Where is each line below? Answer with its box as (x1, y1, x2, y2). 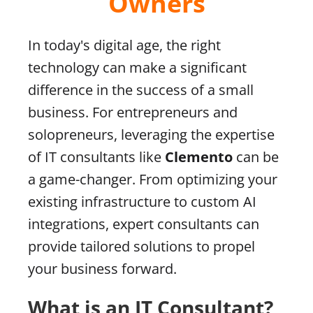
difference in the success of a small (28, 80, 254, 99)
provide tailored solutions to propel (28, 236, 255, 256)
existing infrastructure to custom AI (28, 191, 256, 211)
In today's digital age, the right (28, 35, 221, 54)
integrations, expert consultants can (28, 214, 259, 233)
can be (233, 147, 279, 166)
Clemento (165, 147, 233, 166)
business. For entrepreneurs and (28, 102, 238, 122)
